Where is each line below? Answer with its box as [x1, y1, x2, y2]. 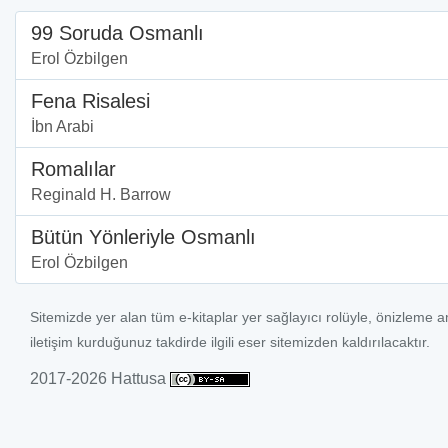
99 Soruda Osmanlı [31, 21, 204, 44]
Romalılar [31, 157, 116, 180]
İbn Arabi [31, 117, 94, 135]
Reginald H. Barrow [31, 185, 171, 203]
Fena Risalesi [31, 89, 150, 112]
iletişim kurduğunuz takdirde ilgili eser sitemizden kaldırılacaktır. [30, 333, 430, 350]
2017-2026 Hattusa [30, 370, 170, 387]
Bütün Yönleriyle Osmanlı [31, 225, 256, 248]
